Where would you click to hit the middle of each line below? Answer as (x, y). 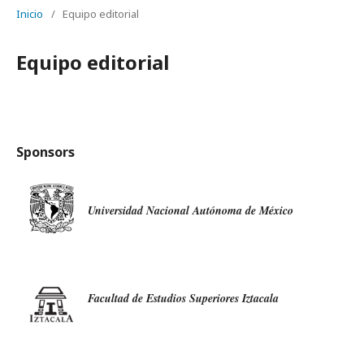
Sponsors (45, 152)
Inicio (30, 14)
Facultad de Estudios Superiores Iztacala (183, 298)
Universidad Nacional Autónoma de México (191, 210)
